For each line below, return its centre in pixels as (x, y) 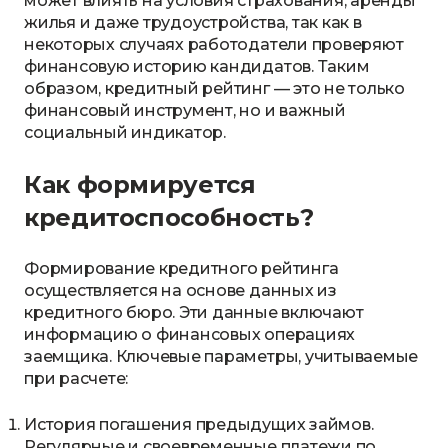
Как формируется (140, 184)
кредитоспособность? (169, 217)
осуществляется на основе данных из (180, 290)
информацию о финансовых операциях (190, 334)
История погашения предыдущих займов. (199, 424)
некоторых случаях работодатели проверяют (214, 44)
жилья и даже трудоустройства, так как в (193, 22)
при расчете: (76, 378)
